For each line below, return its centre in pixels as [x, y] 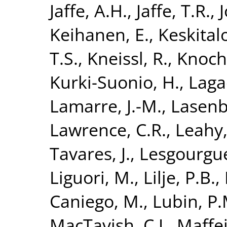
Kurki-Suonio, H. [115, 82]
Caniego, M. [97, 201]
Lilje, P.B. [179, 177]
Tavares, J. [90, 153]
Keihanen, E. [99, 34]
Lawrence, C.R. [108, 129]
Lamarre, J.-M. [106, 105]
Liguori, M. [92, 177]
